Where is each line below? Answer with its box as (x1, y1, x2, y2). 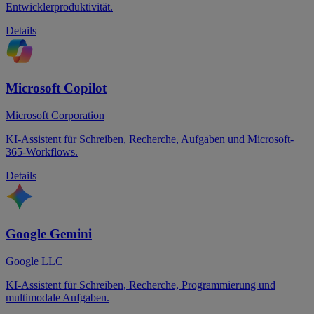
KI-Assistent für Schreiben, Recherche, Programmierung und (6, 278, 275, 291)
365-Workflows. (6, 146, 78, 158)
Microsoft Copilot (6, 81, 107, 96)
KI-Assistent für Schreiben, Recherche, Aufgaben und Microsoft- (6, 133, 294, 146)
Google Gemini (6, 226, 92, 241)
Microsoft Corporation (6, 109, 104, 122)
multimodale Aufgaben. (6, 291, 109, 303)
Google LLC (6, 254, 63, 267)
